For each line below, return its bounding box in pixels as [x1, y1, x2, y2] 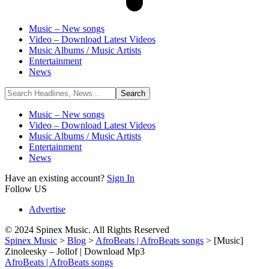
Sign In [107, 173, 134, 183]
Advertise [29, 204, 65, 214]
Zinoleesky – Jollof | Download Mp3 [5, 246, 145, 256]
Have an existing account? [5, 173, 107, 183]
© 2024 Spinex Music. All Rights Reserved [5, 225, 169, 235]
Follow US [5, 184, 47, 194]
